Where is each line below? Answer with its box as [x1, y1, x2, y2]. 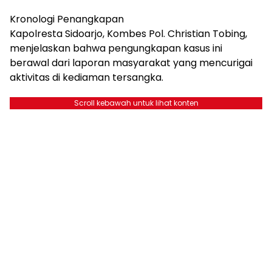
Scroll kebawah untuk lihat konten [73, 97, 199, 108]
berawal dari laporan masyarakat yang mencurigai [10, 55, 253, 70]
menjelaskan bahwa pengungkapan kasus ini [10, 41, 222, 55]
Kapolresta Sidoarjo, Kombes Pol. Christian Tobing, [10, 26, 247, 41]
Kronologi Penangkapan [10, 12, 124, 26]
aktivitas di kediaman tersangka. [10, 70, 163, 84]
